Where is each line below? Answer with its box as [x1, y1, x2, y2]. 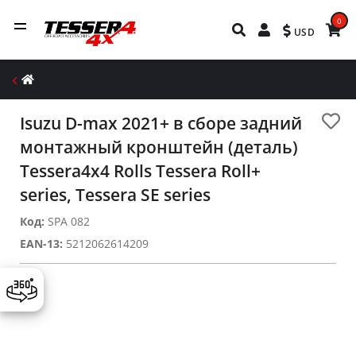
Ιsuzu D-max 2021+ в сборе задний [20, 112, 302, 134]
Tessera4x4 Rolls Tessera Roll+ [20, 160, 261, 182]
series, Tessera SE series [20, 184, 211, 206]
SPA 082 [44, 214, 90, 229]
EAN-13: [20, 236, 63, 251]
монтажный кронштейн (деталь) [20, 136, 298, 158]
